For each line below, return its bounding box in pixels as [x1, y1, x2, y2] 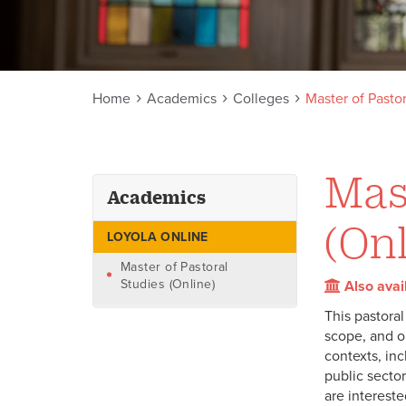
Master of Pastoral [121, 258, 228, 275]
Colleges [233, 90, 289, 108]
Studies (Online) [121, 275, 215, 292]
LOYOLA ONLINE [107, 228, 208, 245]
